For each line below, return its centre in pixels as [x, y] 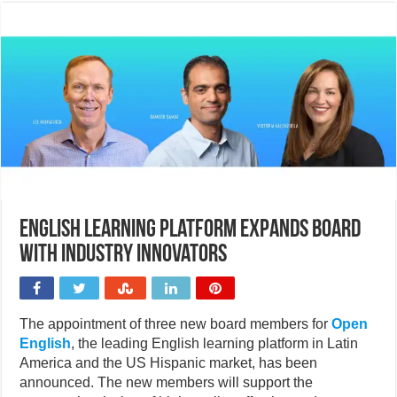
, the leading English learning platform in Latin [215, 343]
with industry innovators [124, 255]
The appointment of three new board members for [176, 323]
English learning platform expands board [191, 230]
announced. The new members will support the [167, 382]
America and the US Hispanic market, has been [169, 362]
